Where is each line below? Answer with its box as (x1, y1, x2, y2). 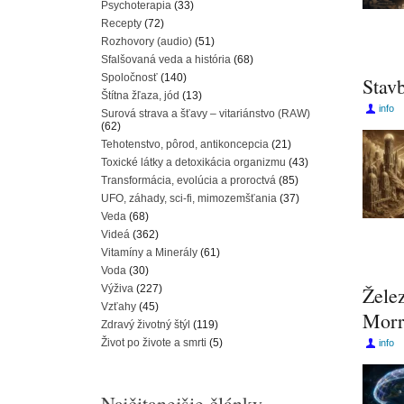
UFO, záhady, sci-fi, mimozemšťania (101, 192, 277, 205)
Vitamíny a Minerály (101, 246, 197, 259)
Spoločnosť (101, 71, 158, 84)
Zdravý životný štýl (101, 318, 190, 331)
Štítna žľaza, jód (101, 89, 179, 102)
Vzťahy (101, 300, 136, 313)
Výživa (101, 282, 133, 295)
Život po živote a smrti (101, 336, 207, 349)
